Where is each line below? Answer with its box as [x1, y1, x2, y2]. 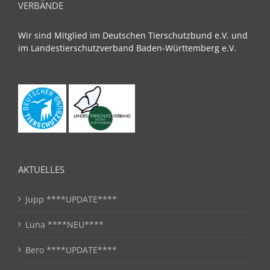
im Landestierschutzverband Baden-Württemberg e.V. [18, 42, 236, 54]
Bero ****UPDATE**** [25, 243, 117, 256]
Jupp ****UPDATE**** [25, 193, 117, 205]
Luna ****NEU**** [25, 218, 104, 230]
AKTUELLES [18, 163, 64, 175]
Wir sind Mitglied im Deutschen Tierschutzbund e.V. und [18, 29, 248, 41]
